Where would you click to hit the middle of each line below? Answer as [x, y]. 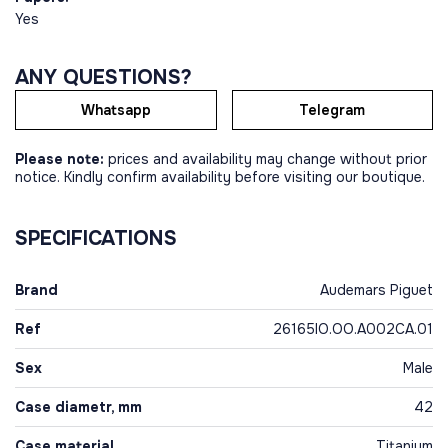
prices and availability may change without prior [265, 159]
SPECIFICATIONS [96, 238]
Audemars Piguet [376, 290]
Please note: [59, 159]
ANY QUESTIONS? [103, 77]
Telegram [332, 110]
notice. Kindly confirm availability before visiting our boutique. [220, 177]
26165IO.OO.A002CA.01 [353, 329]
